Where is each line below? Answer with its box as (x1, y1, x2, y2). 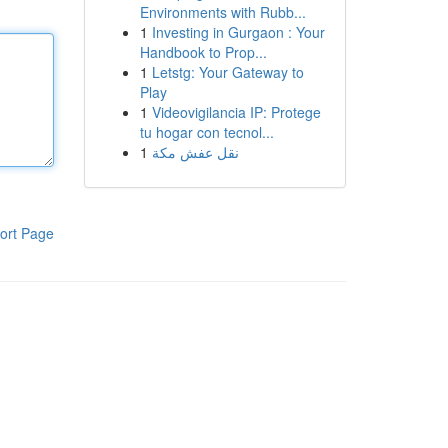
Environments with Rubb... (139, 2, 306, 22)
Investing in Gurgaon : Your (151, 22, 325, 42)
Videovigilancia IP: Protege (151, 102, 321, 122)
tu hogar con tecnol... (139, 122, 274, 142)
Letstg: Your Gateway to (151, 62, 304, 82)
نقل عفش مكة (151, 142, 239, 162)
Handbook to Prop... (139, 42, 267, 62)
